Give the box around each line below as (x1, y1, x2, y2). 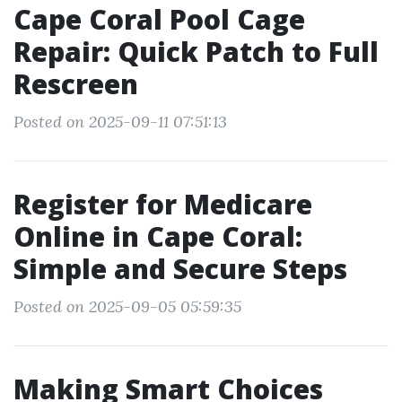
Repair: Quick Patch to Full (13, 33, 379, 70)
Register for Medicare (13, 186, 312, 223)
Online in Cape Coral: (13, 218, 302, 255)
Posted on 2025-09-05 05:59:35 (13, 296, 241, 317)
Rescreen (13, 66, 138, 102)
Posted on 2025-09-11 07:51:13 (13, 111, 227, 132)
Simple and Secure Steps (13, 250, 347, 287)
